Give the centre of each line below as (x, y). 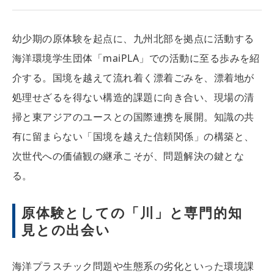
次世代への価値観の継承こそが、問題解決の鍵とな (128, 156)
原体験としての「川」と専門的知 (132, 213)
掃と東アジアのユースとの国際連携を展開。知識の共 (133, 117)
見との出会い (66, 230)
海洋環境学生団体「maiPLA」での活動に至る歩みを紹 (136, 58)
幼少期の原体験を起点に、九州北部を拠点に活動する (133, 39)
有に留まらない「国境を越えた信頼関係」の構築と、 (133, 137)
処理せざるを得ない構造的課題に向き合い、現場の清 (133, 98)
